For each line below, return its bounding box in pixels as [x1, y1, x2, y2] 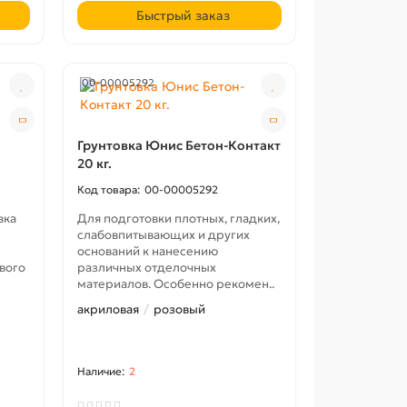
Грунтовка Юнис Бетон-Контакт [77, 137, 282, 154]
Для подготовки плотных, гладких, [77, 211, 281, 226]
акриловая [77, 302, 140, 317]
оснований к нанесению [77, 243, 219, 259]
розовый [154, 302, 206, 317]
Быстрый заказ [135, 7, 230, 24]
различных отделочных [77, 260, 217, 275]
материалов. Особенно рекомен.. [77, 276, 275, 292]
